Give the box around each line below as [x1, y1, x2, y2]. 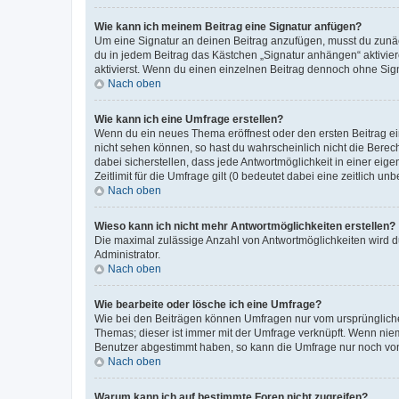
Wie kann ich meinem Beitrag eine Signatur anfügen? [94, 20, 362, 33]
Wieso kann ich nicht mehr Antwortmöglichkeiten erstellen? [94, 219, 395, 232]
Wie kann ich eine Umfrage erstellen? [94, 112, 283, 126]
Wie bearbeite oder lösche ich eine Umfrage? [94, 297, 322, 311]
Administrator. [94, 248, 160, 261]
